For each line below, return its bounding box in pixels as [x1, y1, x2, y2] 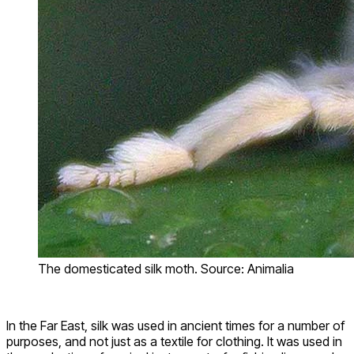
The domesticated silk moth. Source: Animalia [38, 260, 294, 277]
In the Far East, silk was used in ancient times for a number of [6, 317, 345, 333]
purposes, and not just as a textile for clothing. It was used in [6, 333, 342, 349]
